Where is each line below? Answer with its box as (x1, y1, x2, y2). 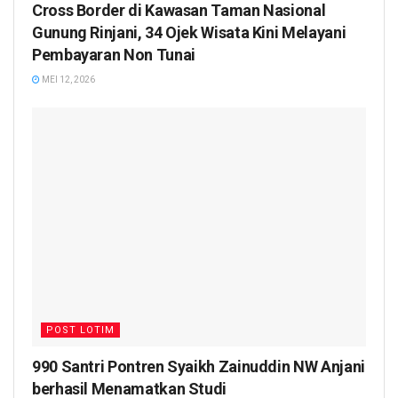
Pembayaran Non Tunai (32, 45, 195, 65)
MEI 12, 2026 (40, 75, 95, 85)
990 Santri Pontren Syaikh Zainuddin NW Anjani (32, 356, 365, 376)
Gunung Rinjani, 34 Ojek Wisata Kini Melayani (32, 23, 346, 43)
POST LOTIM (46, 323, 115, 336)
